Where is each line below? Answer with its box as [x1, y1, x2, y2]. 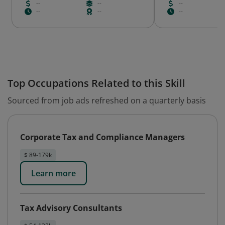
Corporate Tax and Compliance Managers [20, 132, 185, 143]
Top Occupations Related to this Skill [8, 76, 185, 90]
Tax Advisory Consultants [20, 202, 122, 213]
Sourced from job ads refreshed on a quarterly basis [8, 95, 206, 106]
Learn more [31, 168, 76, 179]
